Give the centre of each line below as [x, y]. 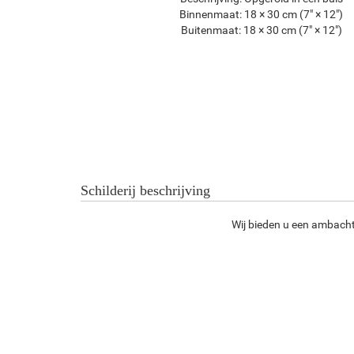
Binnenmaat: [211, 14]
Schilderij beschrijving [145, 190]
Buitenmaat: [211, 30]
